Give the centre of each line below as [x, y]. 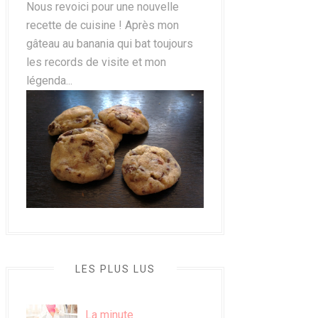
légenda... [49, 80]
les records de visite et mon [96, 62]
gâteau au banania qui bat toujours [110, 43]
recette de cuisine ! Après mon [103, 25]
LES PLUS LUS [115, 269]
